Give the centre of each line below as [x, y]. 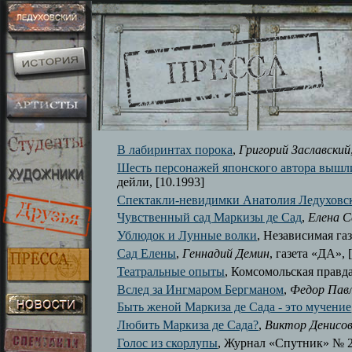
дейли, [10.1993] [161, 181]
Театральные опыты [171, 271]
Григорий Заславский [295, 150]
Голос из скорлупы [167, 343]
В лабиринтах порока [175, 150]
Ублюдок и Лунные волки [187, 236]
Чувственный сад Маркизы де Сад [209, 218]
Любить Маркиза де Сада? [188, 325]
